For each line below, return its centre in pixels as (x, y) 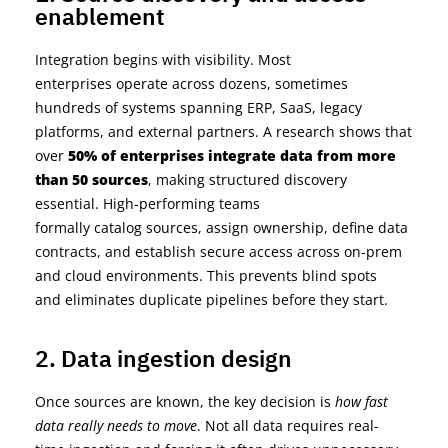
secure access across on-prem (299, 251)
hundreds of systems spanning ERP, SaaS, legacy (198, 107)
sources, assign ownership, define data (275, 227)
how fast (361, 401)
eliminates (100, 299)
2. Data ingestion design (163, 357)
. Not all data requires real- (288, 425)
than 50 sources (91, 179)
